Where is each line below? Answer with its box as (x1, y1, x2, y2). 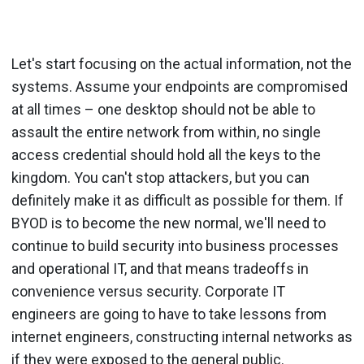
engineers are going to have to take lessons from (11, 305, 327, 323)
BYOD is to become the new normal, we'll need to (11, 214, 326, 232)
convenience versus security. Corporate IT (11, 282, 285, 300)
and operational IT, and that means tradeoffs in (11, 259, 309, 277)
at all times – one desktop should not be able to (11, 100, 315, 118)
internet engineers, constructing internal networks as (11, 327, 353, 345)
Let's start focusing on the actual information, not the (11, 54, 352, 72)
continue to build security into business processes (11, 236, 339, 254)
